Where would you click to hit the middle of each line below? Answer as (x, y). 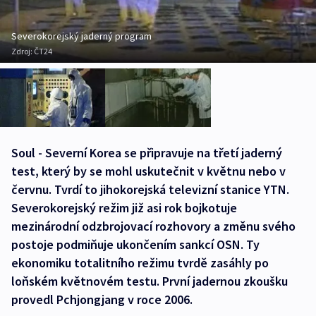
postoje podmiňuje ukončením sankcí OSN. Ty (135, 245)
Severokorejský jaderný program (81, 36)
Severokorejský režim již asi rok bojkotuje (124, 208)
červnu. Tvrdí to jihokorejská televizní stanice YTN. (150, 190)
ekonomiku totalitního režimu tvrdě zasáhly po (140, 263)
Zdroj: (23, 51)
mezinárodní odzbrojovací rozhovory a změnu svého (153, 226)
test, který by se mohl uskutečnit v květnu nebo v (148, 171)
